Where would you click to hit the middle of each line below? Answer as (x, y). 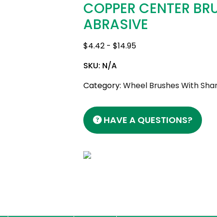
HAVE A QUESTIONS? (147, 120)
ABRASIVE (116, 24)
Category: (103, 85)
